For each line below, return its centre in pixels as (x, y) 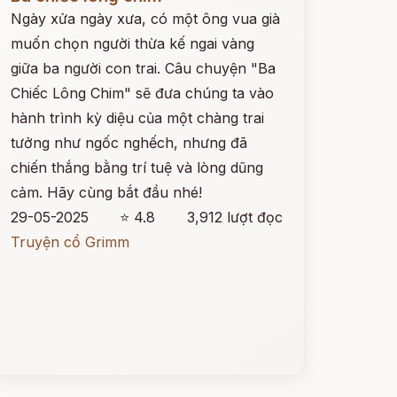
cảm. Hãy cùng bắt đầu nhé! (106, 192)
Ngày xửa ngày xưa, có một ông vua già (145, 19)
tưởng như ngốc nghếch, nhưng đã (128, 143)
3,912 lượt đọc (234, 217)
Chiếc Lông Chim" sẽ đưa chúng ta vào (142, 93)
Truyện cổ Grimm (70, 242)
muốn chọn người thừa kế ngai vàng (132, 43)
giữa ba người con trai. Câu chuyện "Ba (143, 68)
